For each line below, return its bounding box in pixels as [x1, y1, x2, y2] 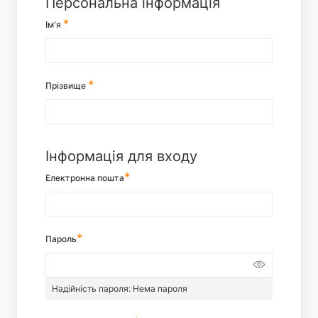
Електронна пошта [45, 172, 124, 183]
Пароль [45, 234, 77, 244]
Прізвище [45, 80, 86, 91]
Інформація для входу [45, 148, 197, 165]
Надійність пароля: [52, 283, 133, 294]
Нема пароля [133, 283, 187, 294]
